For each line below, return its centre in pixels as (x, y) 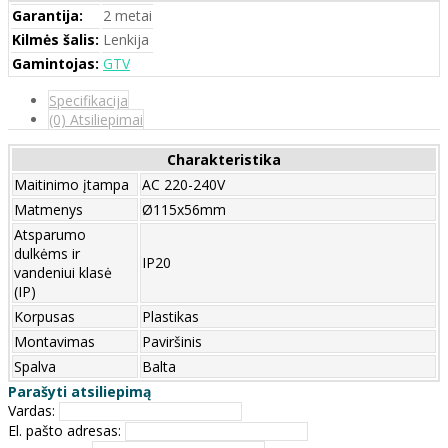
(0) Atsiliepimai (96, 119)
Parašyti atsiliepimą (79, 391)
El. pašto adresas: (64, 430)
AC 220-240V (183, 184)
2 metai (127, 15)
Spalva (35, 366)
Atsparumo (50, 234)
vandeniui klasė (63, 272)
